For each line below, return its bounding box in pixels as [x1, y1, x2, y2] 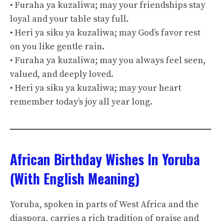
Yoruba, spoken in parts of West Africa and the [10, 199, 199, 210]
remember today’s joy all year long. [10, 96, 152, 108]
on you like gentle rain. [10, 41, 105, 52]
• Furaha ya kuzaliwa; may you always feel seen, [10, 55, 206, 66]
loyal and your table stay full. [10, 13, 129, 25]
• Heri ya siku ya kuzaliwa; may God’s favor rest [10, 27, 200, 38]
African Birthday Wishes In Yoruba [10, 149, 200, 169]
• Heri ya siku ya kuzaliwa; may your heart [10, 82, 181, 94]
